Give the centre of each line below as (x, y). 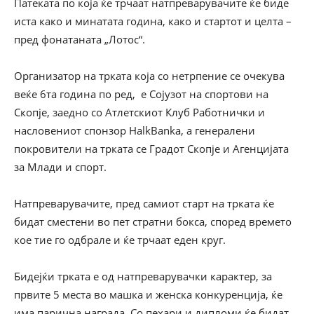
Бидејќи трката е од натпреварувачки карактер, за (143, 276)
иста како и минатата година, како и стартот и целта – (153, 21)
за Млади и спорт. (60, 167)
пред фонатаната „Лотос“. (80, 39)
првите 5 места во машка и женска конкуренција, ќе (148, 294)
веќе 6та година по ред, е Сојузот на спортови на (141, 94)
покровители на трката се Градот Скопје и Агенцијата (151, 149)
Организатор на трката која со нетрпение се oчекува (149, 76)
